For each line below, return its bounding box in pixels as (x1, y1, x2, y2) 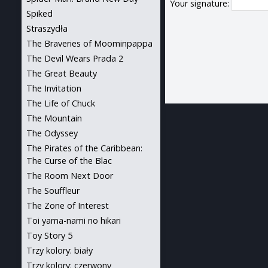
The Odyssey (26, 127, 78, 139)
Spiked (26, 8, 53, 19)
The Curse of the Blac (26, 155, 112, 166)
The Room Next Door (26, 170, 113, 181)
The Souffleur (26, 185, 80, 196)
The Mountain (26, 112, 82, 124)
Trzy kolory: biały (26, 245, 93, 256)
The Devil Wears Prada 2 (26, 53, 123, 64)
